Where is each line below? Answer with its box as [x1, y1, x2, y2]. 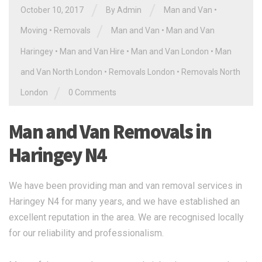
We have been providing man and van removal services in [9, 180, 242, 191]
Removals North [181, 67, 240, 77]
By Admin [106, 5, 142, 15]
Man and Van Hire [60, 47, 125, 57]
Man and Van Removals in [9, 119, 211, 144]
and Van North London [20, 67, 102, 77]
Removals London [109, 67, 175, 77]
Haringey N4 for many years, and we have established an [9, 195, 240, 207]
